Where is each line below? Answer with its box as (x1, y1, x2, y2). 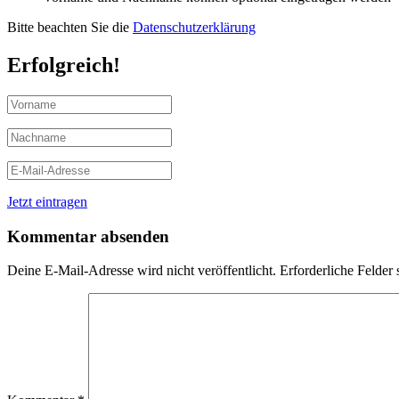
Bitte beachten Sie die (7, 20, 133, 36)
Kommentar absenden (7, 226, 169, 246)
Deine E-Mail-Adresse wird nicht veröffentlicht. (7, 263, 276, 279)
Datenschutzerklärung (133, 20, 256, 36)
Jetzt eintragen (7, 193, 87, 209)
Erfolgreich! (7, 53, 120, 77)
